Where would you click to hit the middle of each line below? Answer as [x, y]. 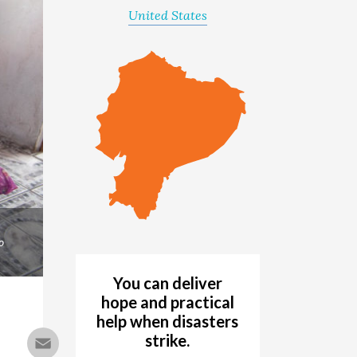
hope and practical [167, 302]
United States [167, 15]
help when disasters [168, 322]
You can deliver [167, 283]
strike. [168, 341]
